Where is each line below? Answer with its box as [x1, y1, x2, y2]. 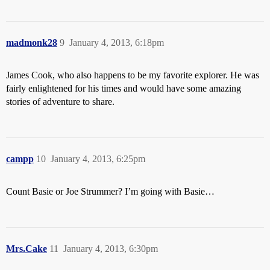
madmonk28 [6, 37, 57, 48]
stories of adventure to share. [6, 96, 115, 107]
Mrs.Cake [6, 243, 47, 254]
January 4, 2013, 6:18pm [69, 37, 164, 48]
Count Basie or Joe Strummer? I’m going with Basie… [6, 186, 215, 196]
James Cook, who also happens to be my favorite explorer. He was [6, 70, 259, 80]
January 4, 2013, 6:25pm [51, 154, 145, 164]
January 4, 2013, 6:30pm [63, 243, 158, 254]
